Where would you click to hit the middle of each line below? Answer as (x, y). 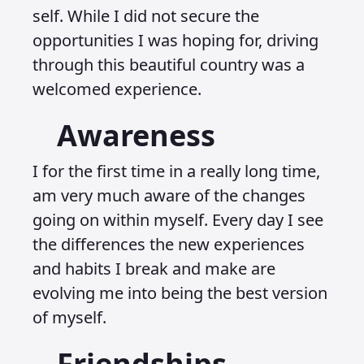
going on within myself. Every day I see (178, 220)
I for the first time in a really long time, (176, 171)
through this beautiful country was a (169, 65)
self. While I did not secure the (146, 16)
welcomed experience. (119, 89)
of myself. (71, 317)
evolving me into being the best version (180, 293)
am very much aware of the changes (169, 195)
